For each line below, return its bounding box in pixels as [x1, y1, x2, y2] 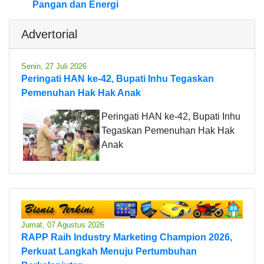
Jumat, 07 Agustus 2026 [21, 220, 104, 229]
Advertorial [21, 28, 77, 41]
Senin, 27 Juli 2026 [21, 62, 87, 71]
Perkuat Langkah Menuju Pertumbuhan [21, 246, 197, 256]
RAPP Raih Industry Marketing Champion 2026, [21, 232, 232, 242]
